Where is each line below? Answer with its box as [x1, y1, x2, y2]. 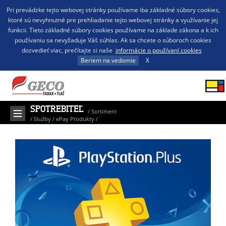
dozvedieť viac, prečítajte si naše [21, 46, 112, 54]
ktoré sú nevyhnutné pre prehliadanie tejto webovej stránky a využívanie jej [8, 16, 218, 24]
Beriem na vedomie [81, 56, 136, 65]
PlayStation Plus [30, 123, 75, 130]
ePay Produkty [56, 115, 94, 123]
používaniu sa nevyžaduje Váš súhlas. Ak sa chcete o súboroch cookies [15, 36, 211, 44]
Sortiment [91, 107, 117, 115]
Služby [34, 115, 51, 123]
